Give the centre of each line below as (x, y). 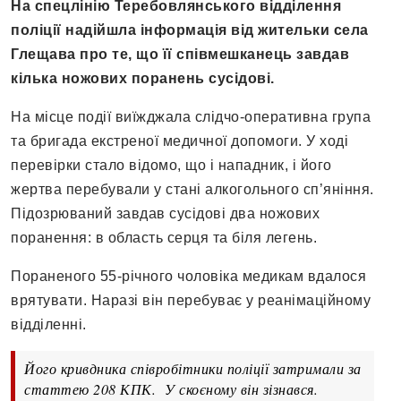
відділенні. (49, 325)
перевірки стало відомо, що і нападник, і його (171, 166)
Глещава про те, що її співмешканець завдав (180, 55)
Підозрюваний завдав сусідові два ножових (165, 214)
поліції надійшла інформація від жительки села (190, 30)
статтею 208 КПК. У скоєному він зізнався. (171, 389)
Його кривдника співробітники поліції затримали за (193, 369)
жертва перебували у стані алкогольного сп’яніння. (192, 190)
